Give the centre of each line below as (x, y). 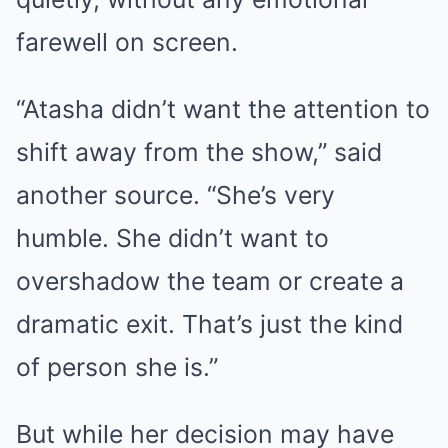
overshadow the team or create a (210, 281)
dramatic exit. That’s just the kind (209, 324)
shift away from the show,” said (199, 152)
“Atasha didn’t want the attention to (223, 109)
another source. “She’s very (175, 195)
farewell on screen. (127, 42)
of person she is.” (117, 367)
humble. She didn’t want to (172, 238)
